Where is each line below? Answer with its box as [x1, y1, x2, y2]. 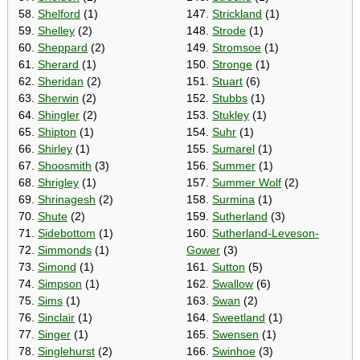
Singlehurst [38, 344, 95, 358]
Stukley [212, 108, 249, 121]
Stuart [212, 74, 243, 88]
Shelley [38, 23, 75, 37]
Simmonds [38, 243, 92, 256]
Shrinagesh [38, 192, 96, 206]
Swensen [212, 327, 259, 341]
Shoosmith [38, 158, 92, 172]
